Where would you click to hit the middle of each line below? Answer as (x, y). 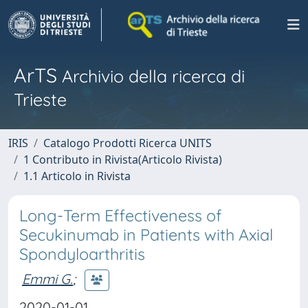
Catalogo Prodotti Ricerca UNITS (128, 143)
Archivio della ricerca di (151, 76)
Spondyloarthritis (82, 254)
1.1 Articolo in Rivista (77, 176)
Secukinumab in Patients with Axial (146, 235)
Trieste (40, 99)
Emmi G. (47, 278)
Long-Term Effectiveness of (120, 216)
